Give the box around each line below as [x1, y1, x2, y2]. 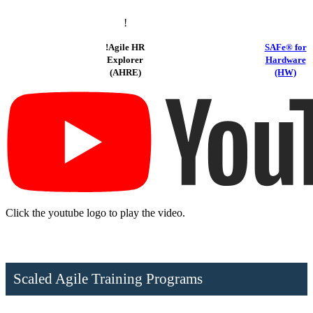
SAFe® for [264, 41, 307, 52]
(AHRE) [109, 66, 141, 78]
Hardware [265, 54, 306, 65]
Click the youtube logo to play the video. [6, 206, 185, 219]
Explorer [107, 54, 143, 65]
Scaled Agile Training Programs [13, 270, 203, 287]
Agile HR [108, 41, 145, 52]
